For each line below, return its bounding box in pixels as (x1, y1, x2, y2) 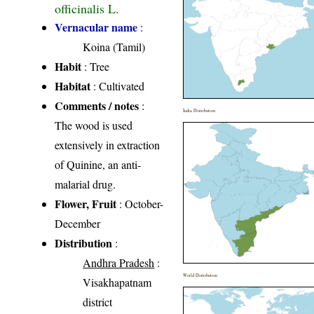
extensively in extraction (55, 137, 161, 152)
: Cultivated (90, 78, 145, 93)
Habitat (55, 77, 91, 94)
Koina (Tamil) (83, 39, 146, 54)
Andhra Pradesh (83, 254, 155, 270)
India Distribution (183, 107, 216, 114)
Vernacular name (55, 18, 138, 35)
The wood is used (55, 117, 133, 132)
